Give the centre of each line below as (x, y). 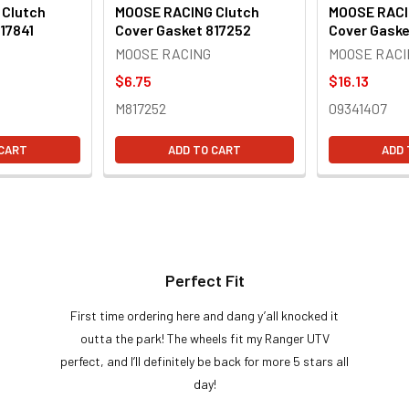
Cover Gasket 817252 (183, 29)
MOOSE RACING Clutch (187, 11)
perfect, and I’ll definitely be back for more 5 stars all (204, 361)
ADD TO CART (204, 149)
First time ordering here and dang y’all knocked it (204, 315)
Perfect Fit (204, 280)
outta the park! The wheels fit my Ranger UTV (204, 338)
